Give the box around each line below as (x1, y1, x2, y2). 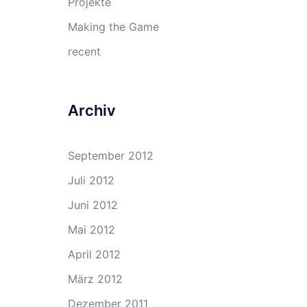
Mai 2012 (67, 223, 115, 236)
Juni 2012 (67, 198, 118, 212)
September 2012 (67, 149, 153, 162)
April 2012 (67, 247, 121, 261)
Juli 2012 (67, 173, 114, 187)
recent (67, 45, 101, 58)
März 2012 (67, 272, 123, 286)
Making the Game (67, 20, 159, 34)
